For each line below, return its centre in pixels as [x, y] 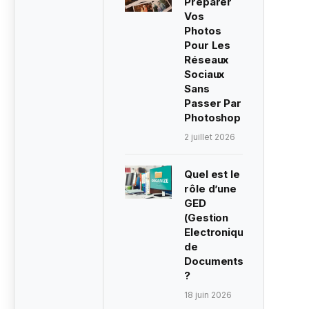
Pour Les [208, 46]
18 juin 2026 [208, 295]
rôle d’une [210, 189]
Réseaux [207, 60]
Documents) [216, 261]
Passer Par [213, 103]
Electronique [217, 232]
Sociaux [205, 74]
